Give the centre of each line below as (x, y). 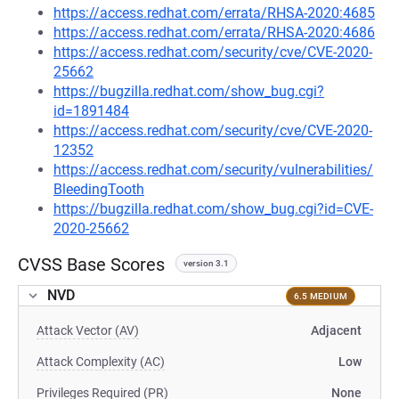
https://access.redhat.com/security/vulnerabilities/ (213, 170)
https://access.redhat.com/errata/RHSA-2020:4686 (214, 33)
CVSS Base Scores (91, 265)
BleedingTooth (99, 189)
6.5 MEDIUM (320, 296)
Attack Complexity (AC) (101, 362)
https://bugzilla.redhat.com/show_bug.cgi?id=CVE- (213, 209)
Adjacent (336, 330)
